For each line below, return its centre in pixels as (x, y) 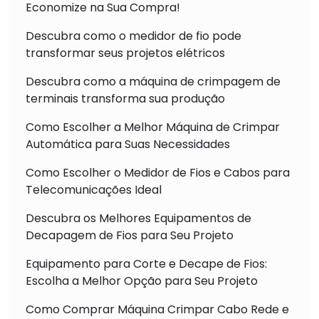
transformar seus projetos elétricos (125, 53)
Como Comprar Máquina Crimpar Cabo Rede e (157, 309)
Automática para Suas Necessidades (128, 144)
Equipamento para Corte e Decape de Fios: (146, 263)
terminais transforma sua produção (125, 98)
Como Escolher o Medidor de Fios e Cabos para (158, 172)
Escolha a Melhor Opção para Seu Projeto (142, 281)
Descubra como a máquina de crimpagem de (153, 81)
